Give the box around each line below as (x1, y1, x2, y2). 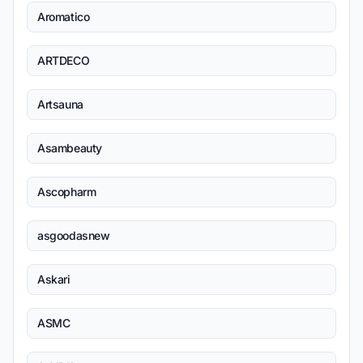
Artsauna (37, 97, 83, 111)
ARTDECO (37, 53, 90, 67)
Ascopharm (37, 185, 96, 199)
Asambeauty (37, 141, 102, 155)
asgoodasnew (37, 228, 110, 242)
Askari (37, 272, 70, 286)
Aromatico (37, 10, 90, 23)
